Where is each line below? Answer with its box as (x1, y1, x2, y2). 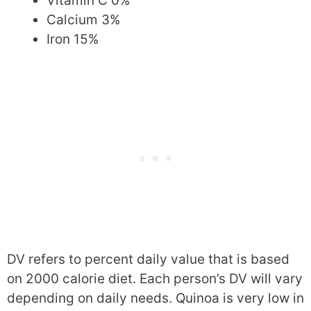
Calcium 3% (47, 12, 120, 28)
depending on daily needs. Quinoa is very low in (7, 289, 304, 306)
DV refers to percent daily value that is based (7, 251, 289, 267)
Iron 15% (47, 31, 99, 47)
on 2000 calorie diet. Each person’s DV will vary (7, 270, 303, 287)
